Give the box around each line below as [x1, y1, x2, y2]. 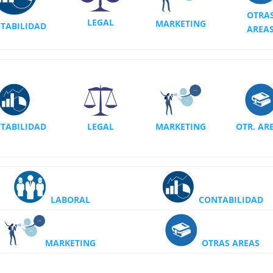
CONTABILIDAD [198, 193, 263, 205]
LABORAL [51, 193, 91, 205]
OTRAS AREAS [202, 236, 260, 249]
